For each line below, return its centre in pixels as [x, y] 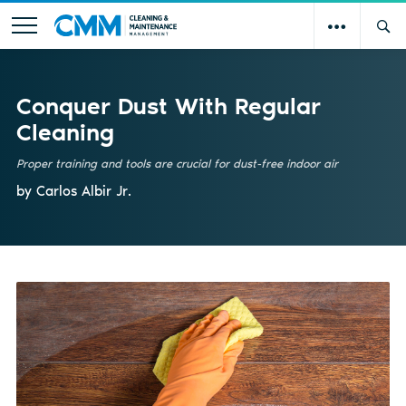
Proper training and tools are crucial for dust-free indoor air [177, 163]
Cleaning [65, 132]
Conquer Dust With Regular [168, 106]
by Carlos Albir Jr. [73, 190]
